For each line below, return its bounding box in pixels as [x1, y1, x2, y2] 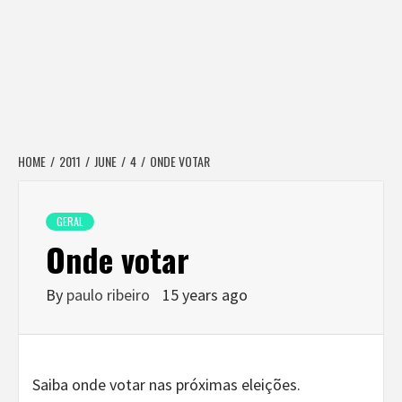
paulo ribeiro [66, 284, 153, 305]
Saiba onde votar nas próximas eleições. [32, 374, 301, 395]
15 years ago [162, 284, 248, 305]
